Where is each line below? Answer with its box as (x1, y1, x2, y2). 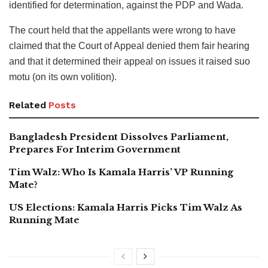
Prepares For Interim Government (9, 144, 181, 156)
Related (9, 99, 46, 111)
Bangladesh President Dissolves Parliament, (9, 131, 229, 143)
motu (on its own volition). (9, 72, 117, 83)
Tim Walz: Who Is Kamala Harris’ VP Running (9, 166, 233, 178)
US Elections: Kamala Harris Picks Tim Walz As (9, 202, 242, 214)
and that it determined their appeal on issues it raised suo (9, 56, 250, 67)
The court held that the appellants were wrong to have (9, 25, 236, 36)
